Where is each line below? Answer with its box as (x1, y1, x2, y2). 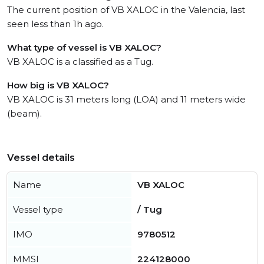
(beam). (7, 108, 42, 119)
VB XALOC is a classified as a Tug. (7, 56, 153, 67)
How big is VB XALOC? (7, 80, 109, 91)
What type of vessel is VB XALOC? (7, 42, 161, 53)
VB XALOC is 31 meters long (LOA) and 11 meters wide (7, 94, 246, 105)
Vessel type (13, 204, 63, 215)
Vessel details (7, 152, 75, 163)
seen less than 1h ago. (7, 18, 104, 29)
